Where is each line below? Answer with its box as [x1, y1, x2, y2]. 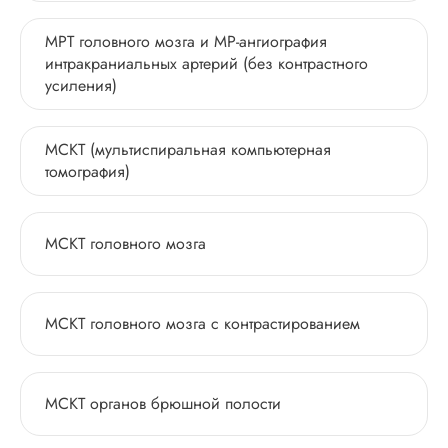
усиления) [45, 74, 117, 97]
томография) [45, 160, 130, 183]
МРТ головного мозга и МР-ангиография [45, 30, 327, 53]
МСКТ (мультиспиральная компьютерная [45, 138, 331, 161]
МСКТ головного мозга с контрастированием [45, 312, 360, 335]
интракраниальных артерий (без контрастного [45, 52, 368, 75]
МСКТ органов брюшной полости [45, 392, 281, 415]
